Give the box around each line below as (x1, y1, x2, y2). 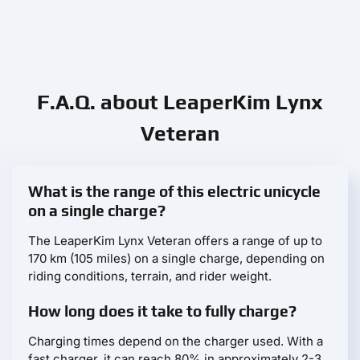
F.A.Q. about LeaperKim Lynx (37, 89, 323, 114)
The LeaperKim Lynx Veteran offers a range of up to (28, 232, 322, 248)
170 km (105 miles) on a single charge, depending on (28, 250, 325, 266)
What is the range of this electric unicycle (28, 182, 321, 200)
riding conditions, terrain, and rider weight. (28, 268, 272, 284)
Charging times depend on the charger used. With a (28, 333, 323, 349)
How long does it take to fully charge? (28, 301, 297, 320)
